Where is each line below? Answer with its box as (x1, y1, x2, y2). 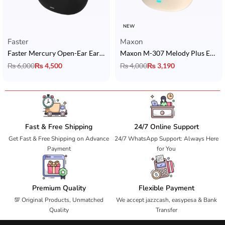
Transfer (155, 206, 177, 214)
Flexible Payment (138, 183, 194, 193)
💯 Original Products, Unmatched (14, 196, 103, 204)
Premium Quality (32, 183, 86, 193)
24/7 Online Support (134, 122, 199, 132)
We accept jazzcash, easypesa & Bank (116, 196, 217, 204)
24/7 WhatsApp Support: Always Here (114, 134, 218, 143)
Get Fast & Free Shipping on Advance (9, 134, 109, 143)
